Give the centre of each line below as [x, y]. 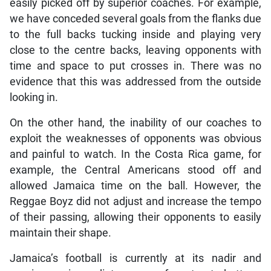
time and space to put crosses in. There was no [135, 66]
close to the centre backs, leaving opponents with [135, 51]
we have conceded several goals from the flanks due [135, 19]
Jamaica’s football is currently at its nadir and [135, 259]
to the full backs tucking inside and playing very [135, 35]
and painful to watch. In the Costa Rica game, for [135, 155]
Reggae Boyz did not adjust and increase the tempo [135, 202]
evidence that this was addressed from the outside [135, 82]
